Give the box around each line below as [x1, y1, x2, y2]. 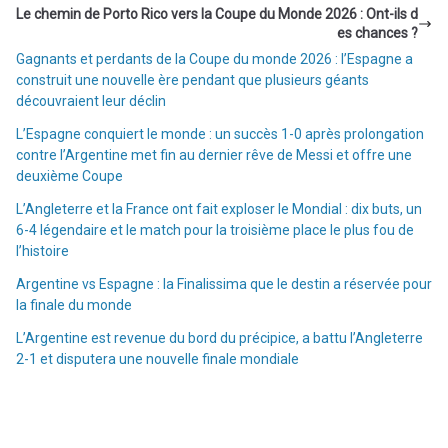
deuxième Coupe [16, 167, 123, 184]
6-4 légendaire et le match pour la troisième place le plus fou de [16, 221, 414, 238]
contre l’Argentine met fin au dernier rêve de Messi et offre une [16, 146, 412, 163]
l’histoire [16, 242, 69, 259]
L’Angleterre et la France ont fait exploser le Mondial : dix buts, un [16, 200, 422, 217]
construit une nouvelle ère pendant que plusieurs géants [16, 71, 369, 88]
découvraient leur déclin [16, 92, 166, 109]
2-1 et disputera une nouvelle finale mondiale [16, 350, 299, 367]
